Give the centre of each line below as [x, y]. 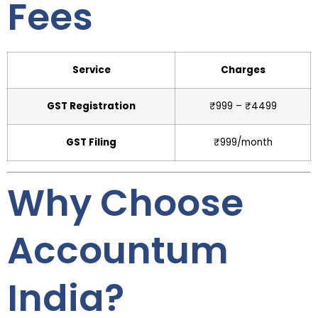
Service [91, 70]
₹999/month [243, 143]
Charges [243, 70]
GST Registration [91, 106]
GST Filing [91, 143]
